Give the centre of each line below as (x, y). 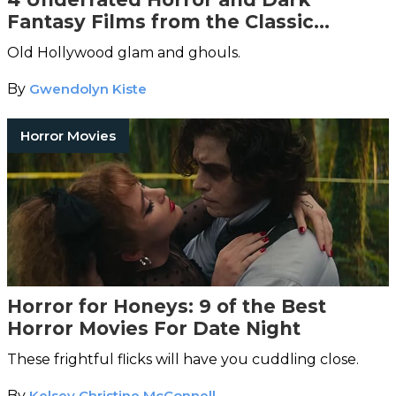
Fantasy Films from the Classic (160, 21)
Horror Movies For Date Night (154, 328)
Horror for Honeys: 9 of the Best (167, 306)
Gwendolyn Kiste (88, 88)
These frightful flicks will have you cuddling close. (183, 359)
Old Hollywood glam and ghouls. (124, 52)
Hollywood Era (79, 43)
